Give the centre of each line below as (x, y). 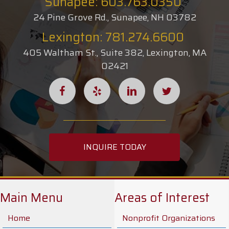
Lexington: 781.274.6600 (113, 37)
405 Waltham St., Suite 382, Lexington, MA (114, 53)
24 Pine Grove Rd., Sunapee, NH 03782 (114, 17)
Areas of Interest (162, 198)
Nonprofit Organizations (169, 218)
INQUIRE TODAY (114, 147)
